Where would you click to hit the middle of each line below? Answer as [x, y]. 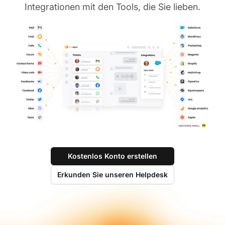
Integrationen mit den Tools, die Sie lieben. [113, 7]
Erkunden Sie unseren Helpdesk [113, 175]
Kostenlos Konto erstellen [113, 156]
